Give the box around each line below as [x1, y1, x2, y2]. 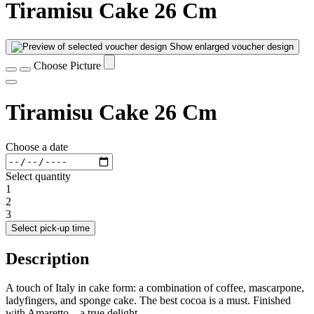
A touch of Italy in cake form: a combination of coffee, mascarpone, [6, 282, 304, 294]
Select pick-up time [11, 222, 90, 233]
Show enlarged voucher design [170, 41, 294, 52]
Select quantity [6, 170, 71, 182]
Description [6, 249, 89, 268]
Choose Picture [34, 59, 104, 71]
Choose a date [6, 140, 68, 153]
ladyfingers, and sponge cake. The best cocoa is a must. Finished [6, 294, 291, 307]
